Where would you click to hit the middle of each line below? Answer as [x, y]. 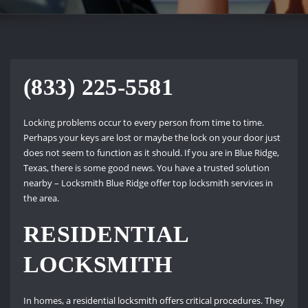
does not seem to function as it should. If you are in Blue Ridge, [151, 153]
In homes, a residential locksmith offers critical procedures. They [154, 300]
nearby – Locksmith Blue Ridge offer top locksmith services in [148, 183]
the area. [41, 198]
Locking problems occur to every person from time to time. [143, 123]
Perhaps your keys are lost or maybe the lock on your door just [152, 138]
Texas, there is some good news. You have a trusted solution [146, 168]
